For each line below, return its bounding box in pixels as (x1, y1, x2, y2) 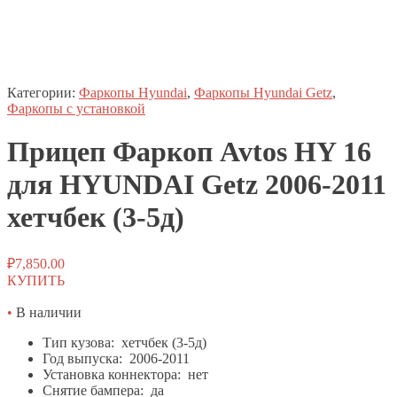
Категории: (7, 85, 79, 100)
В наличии (16, 304, 82, 320)
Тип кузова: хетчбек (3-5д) (43, 334, 206, 350)
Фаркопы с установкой (7, 101, 145, 116)
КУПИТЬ (7, 272, 65, 288)
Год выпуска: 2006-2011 (43, 350, 190, 366)
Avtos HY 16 (213, 136, 371, 168)
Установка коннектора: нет (43, 366, 208, 382)
